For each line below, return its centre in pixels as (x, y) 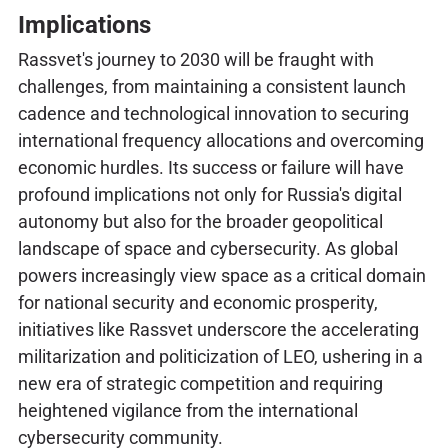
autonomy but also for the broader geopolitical (200, 221)
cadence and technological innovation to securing (213, 113)
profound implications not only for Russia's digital (209, 194)
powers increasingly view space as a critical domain (221, 275)
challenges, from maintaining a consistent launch (211, 86)
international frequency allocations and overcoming (220, 140)
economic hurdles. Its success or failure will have (210, 167)
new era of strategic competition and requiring (200, 383)
